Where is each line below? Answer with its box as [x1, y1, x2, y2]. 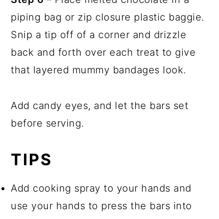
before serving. [11, 117, 88, 129]
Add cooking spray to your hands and [11, 182, 192, 194]
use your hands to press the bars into [11, 199, 192, 212]
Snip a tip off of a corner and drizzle [11, 28, 187, 41]
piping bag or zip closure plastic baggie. [11, 11, 204, 23]
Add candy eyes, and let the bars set [11, 99, 189, 111]
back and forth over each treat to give [11, 46, 196, 58]
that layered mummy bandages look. [11, 64, 190, 76]
